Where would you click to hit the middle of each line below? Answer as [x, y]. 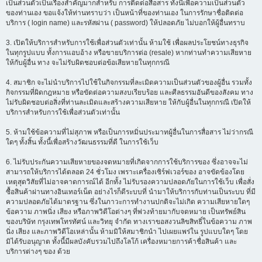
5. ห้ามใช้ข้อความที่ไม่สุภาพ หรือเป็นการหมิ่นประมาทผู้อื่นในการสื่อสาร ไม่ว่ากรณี [130, 132]
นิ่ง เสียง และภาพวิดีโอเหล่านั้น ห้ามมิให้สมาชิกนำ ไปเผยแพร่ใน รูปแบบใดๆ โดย [127, 232]
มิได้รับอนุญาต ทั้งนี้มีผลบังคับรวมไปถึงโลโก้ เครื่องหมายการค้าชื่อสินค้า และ [121, 242]
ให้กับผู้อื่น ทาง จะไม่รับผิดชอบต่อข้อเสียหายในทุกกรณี [88, 63]
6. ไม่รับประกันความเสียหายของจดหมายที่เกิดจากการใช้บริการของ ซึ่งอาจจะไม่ [127, 162]
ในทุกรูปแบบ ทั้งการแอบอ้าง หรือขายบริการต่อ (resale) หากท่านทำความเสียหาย [129, 53]
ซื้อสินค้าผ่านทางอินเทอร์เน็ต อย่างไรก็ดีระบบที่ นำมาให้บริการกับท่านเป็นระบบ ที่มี [131, 192]
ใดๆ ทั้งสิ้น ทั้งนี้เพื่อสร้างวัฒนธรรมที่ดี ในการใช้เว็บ [82, 142]
